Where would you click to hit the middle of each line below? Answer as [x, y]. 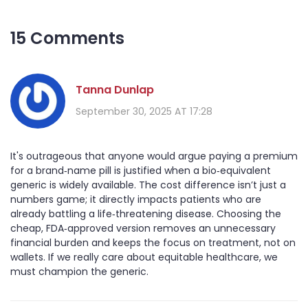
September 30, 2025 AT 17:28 [144, 111]
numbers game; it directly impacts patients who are [136, 200]
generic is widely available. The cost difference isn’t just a [148, 185]
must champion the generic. [79, 272]
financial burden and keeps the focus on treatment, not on [153, 243]
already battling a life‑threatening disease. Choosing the [146, 214]
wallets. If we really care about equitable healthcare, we [144, 257]
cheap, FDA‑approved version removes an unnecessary [143, 229]
